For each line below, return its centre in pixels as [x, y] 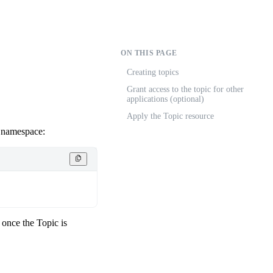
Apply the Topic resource [170, 116]
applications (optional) [165, 99]
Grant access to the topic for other [185, 89]
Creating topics [153, 72]
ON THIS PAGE [149, 53]
